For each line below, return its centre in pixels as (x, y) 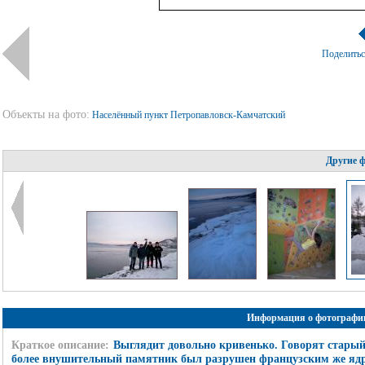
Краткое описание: (60, 345)
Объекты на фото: (46, 114)
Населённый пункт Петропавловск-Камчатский (189, 115)
